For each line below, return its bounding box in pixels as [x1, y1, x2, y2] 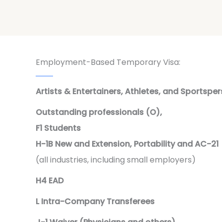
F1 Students [36, 122, 81, 134]
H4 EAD [36, 174, 63, 186]
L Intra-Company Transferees [36, 195, 155, 207]
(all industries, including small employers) [36, 154, 196, 166]
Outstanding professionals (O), [36, 106, 162, 118]
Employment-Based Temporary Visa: [36, 56, 180, 68]
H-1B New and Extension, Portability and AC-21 [36, 138, 219, 150]
